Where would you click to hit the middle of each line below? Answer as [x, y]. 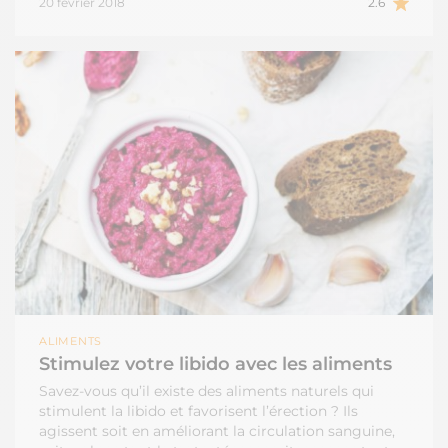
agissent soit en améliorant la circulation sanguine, [217, 430]
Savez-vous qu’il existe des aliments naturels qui [206, 390]
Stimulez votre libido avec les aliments [215, 363]
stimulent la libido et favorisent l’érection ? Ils [198, 410]
